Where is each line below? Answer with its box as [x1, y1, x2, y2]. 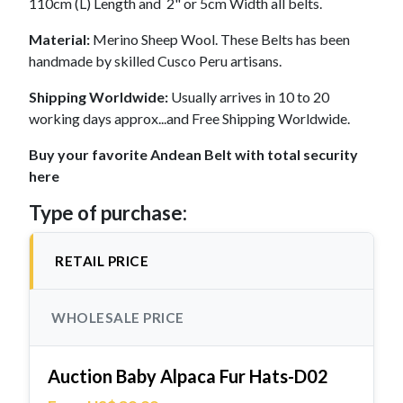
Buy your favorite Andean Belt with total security [29, 145, 358, 163]
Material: [29, 30, 90, 48]
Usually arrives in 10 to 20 [168, 87, 329, 105]
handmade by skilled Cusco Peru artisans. [29, 51, 282, 69]
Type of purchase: [29, 200, 187, 225]
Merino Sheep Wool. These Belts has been [90, 30, 350, 48]
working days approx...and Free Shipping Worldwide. [29, 109, 350, 127]
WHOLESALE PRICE [51, 309, 184, 326]
